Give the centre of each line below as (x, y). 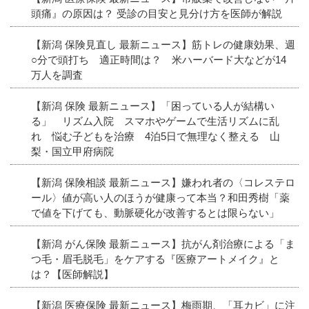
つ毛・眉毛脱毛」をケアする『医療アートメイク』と (155, 259)
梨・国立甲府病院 (72, 151)
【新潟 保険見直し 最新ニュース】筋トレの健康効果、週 (163, 44)
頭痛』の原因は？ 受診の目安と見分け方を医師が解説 (157, 13)
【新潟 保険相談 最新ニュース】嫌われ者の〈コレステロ (163, 182)
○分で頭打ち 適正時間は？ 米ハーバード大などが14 (159, 59)
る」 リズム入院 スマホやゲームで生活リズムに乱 (155, 121)
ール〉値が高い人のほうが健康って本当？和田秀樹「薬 (160, 197)
